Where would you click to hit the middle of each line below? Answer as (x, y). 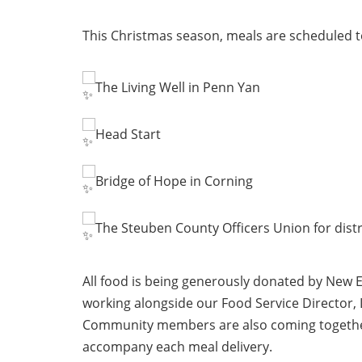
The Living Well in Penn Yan (178, 87)
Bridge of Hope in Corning (174, 181)
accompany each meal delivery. (177, 347)
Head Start (128, 134)
